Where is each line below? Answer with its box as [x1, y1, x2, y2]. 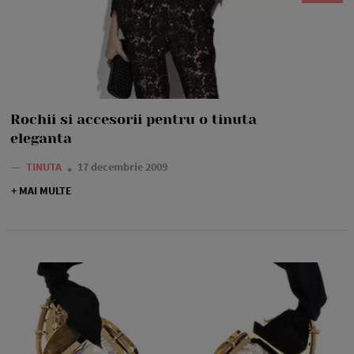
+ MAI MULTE [11, 183, 72, 198]
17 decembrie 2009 [77, 159, 168, 174]
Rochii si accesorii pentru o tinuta [10, 111, 257, 127]
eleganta [10, 130, 72, 146]
